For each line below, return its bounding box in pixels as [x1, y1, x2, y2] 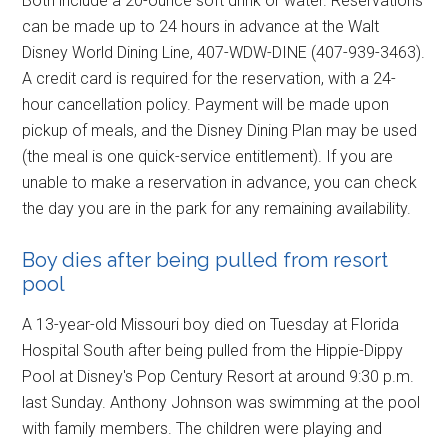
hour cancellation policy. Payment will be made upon [22, 94, 390, 114]
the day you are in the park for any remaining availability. [22, 198, 412, 218]
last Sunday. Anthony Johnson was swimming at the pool [22, 392, 421, 412]
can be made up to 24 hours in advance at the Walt [22, 16, 380, 36]
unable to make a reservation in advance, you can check [22, 172, 418, 192]
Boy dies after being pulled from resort [22, 247, 389, 272]
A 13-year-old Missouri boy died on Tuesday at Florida [22, 314, 400, 334]
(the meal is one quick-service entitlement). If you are [22, 146, 394, 166]
